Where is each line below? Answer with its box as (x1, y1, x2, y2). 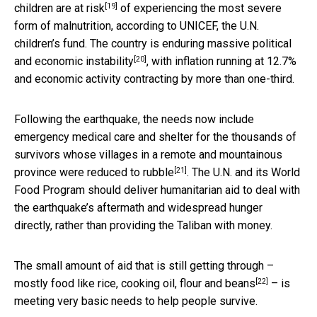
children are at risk (14, 1, 105, 16)
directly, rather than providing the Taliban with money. (14, 219, 272, 233)
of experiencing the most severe (117, 1, 282, 16)
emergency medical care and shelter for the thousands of (14, 130, 296, 144)
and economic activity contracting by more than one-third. (14, 72, 294, 86)
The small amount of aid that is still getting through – (14, 259, 274, 273)
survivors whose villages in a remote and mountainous (14, 148, 282, 162)
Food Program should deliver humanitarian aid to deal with (14, 183, 300, 197)
